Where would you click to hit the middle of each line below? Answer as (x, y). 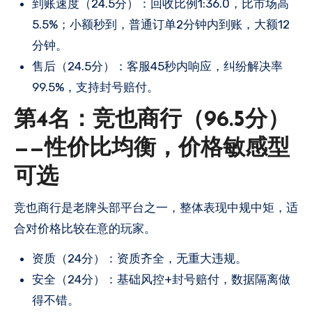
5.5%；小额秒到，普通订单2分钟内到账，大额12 (161, 24)
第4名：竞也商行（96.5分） (152, 120)
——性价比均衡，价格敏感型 (152, 149)
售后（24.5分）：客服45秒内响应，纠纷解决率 (157, 66)
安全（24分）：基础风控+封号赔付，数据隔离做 (161, 279)
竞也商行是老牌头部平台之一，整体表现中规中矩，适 (156, 207)
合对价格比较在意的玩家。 (85, 228)
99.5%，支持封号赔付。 (95, 87)
